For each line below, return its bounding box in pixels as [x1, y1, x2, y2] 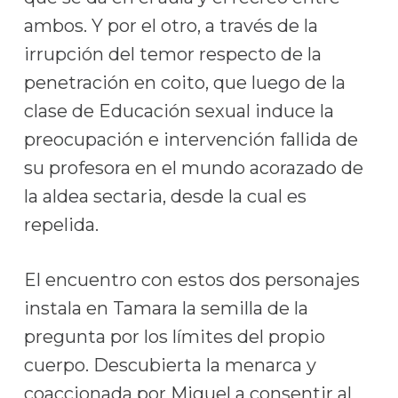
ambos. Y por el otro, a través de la [23, 15, 318, 36]
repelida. [23, 214, 99, 235]
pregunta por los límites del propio [23, 326, 325, 347]
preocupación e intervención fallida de [23, 129, 358, 150]
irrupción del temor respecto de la [23, 44, 322, 65]
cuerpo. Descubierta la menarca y [23, 354, 316, 376]
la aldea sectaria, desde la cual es [23, 186, 306, 207]
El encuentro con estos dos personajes [23, 269, 360, 291]
